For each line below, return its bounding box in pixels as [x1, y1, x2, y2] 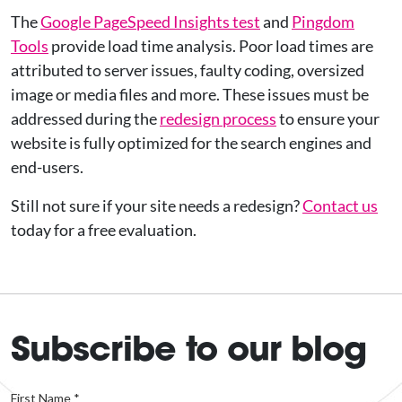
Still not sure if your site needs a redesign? [11, 196, 302, 215]
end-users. [11, 157, 83, 177]
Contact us [302, 196, 378, 215]
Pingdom [292, 12, 354, 31]
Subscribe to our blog [11, 326, 366, 371]
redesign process [160, 109, 276, 128]
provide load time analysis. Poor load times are [48, 36, 373, 56]
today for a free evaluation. [11, 220, 197, 240]
